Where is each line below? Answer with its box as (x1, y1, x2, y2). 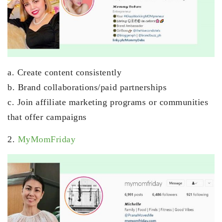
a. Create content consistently (7, 67, 122, 78)
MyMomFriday (17, 134, 76, 145)
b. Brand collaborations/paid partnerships (7, 82, 167, 93)
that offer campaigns (7, 112, 87, 122)
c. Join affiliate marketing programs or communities (7, 97, 209, 108)
